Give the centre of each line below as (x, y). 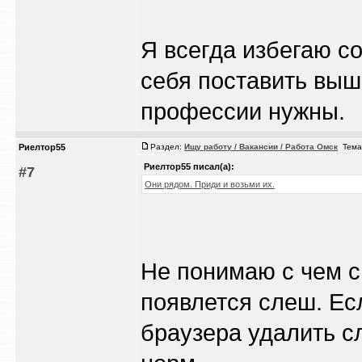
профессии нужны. (243, 111)
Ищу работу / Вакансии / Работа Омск (261, 147)
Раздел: (167, 147)
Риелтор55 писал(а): (189, 166)
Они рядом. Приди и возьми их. (210, 184)
